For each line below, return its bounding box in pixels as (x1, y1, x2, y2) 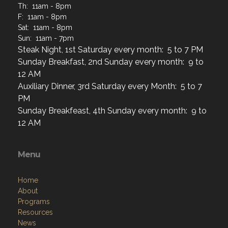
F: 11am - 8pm (18, 12, 67, 21)
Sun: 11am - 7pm (18, 34, 74, 42)
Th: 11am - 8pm (18, 2, 71, 10)
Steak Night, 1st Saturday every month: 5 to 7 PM (18, 44, 203, 54)
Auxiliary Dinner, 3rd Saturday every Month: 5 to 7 (18, 81, 202, 91)
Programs (18, 197, 50, 206)
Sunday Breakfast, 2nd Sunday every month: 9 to (18, 56, 204, 67)
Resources (18, 208, 53, 216)
